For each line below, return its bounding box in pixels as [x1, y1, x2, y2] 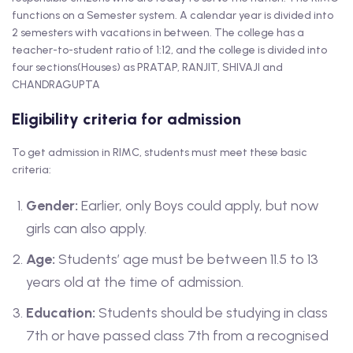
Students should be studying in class [95, 304, 328, 322]
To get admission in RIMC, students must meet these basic [12, 146, 307, 160]
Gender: [26, 197, 78, 215]
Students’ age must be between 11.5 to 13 [55, 251, 318, 269]
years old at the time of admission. [26, 273, 243, 292]
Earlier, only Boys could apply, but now [78, 197, 319, 215]
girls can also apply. [26, 220, 147, 238]
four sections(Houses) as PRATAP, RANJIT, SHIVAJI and [12, 61, 283, 75]
